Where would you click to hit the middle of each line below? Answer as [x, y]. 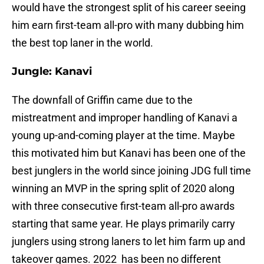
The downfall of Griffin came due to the [102, 100]
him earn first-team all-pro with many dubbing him [128, 25]
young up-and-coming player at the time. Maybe [123, 136]
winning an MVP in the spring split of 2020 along [123, 189]
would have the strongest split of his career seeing [129, 8]
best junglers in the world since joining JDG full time [131, 171]
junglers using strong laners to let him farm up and [128, 242]
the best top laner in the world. [82, 43]
